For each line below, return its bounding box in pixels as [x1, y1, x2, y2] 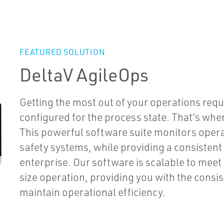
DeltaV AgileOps [19, 63, 148, 86]
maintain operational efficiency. [19, 185, 165, 199]
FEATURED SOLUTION [19, 47, 105, 57]
